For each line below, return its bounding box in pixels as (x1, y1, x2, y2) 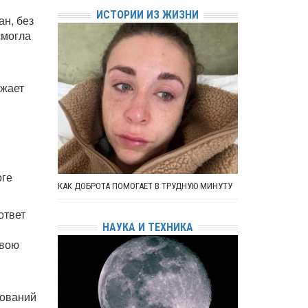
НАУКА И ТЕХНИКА (102, 220, 193, 234)
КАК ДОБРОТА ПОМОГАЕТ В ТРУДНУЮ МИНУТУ (57, 180, 232, 191)
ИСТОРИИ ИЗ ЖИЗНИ (96, 8, 199, 21)
